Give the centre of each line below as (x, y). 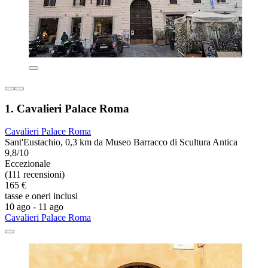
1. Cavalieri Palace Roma (67, 108)
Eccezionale (28, 164)
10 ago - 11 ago (34, 207)
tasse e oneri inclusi (41, 196)
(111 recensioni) (35, 175)
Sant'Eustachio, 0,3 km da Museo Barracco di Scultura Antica (121, 142)
